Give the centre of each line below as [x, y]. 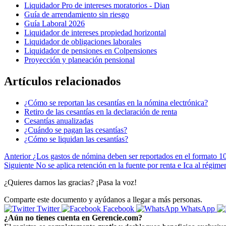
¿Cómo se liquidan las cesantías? [76, 139]
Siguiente [19, 165]
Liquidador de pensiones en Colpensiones [91, 51]
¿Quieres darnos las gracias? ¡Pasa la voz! [70, 182]
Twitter [48, 208]
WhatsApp [198, 208]
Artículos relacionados [62, 81]
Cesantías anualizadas [59, 121]
